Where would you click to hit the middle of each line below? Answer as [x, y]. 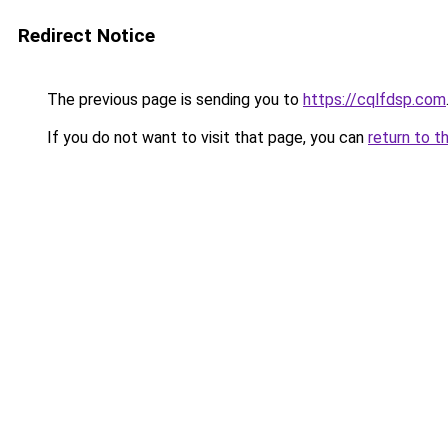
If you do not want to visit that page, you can [205, 137]
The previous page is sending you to [173, 99]
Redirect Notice [86, 35]
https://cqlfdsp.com [374, 99]
